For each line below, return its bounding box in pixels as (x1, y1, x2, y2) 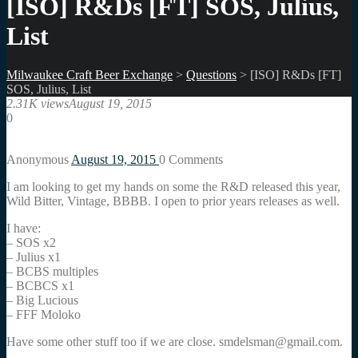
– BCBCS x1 (6, 279, 74, 293)
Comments (165, 153, 223, 167)
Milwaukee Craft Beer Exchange (6, 68, 173, 82)
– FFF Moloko (6, 308, 81, 322)
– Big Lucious (6, 293, 78, 308)
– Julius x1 (6, 250, 61, 265)
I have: (6, 221, 41, 236)
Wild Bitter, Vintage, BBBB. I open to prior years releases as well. (6, 194, 340, 209)
